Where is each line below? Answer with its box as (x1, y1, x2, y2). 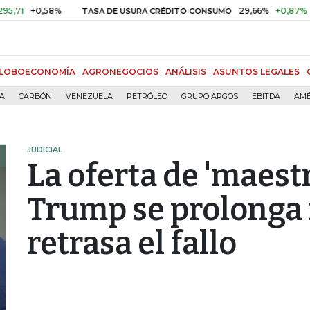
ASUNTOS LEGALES (213, 66, 300, 77)
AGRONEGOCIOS (82, 66, 158, 77)
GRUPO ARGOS (181, 92, 238, 101)
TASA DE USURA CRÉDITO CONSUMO (46, 6, 197, 16)
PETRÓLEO (127, 92, 167, 101)
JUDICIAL (27, 145, 62, 154)
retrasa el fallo (27, 225, 237, 262)
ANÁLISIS (165, 66, 206, 77)
